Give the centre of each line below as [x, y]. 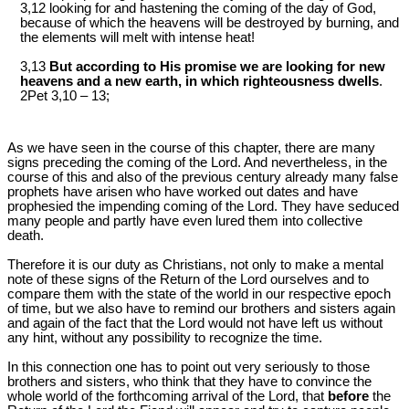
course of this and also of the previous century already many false [203, 178]
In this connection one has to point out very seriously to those [189, 367]
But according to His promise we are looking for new [217, 67]
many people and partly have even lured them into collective [185, 221]
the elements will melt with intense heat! [137, 38]
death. [26, 236]
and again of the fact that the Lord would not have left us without [195, 324]
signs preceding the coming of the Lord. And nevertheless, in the [197, 163]
